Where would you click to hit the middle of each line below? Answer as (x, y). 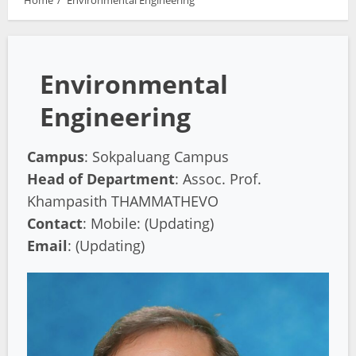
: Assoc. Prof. (218, 179)
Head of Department (101, 179)
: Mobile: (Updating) (148, 223)
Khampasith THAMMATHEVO (123, 201)
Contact (55, 223)
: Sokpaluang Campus (157, 157)
